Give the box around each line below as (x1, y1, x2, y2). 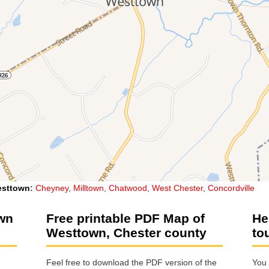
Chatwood (109, 183, 147, 193)
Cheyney (35, 183, 68, 193)
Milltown (73, 183, 104, 193)
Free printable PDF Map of (46, 211, 205, 225)
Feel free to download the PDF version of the (46, 258, 217, 268)
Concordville (208, 183, 255, 193)
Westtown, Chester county (46, 225, 207, 240)
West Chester (152, 183, 203, 193)
